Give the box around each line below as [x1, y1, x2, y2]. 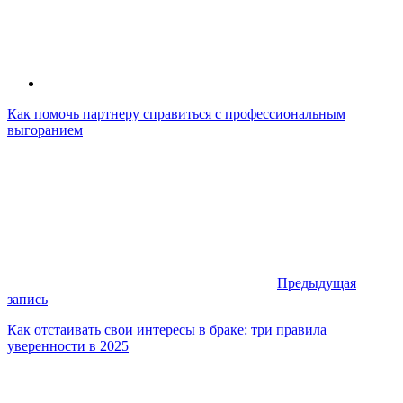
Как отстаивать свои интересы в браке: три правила [7, 322, 327, 338]
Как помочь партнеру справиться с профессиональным [7, 106, 345, 122]
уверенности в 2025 [7, 338, 129, 354]
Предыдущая [277, 275, 356, 291]
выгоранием [7, 122, 83, 139]
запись [7, 291, 48, 308]
